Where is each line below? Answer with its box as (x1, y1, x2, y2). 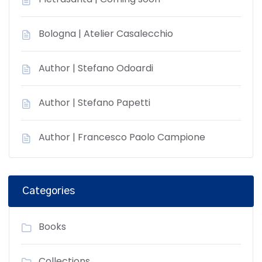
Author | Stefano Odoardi (39, 61, 153, 75)
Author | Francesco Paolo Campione (39, 130, 205, 144)
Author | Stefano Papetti (39, 95, 150, 109)
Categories (22, 185, 75, 196)
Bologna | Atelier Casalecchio (39, 26, 173, 40)
